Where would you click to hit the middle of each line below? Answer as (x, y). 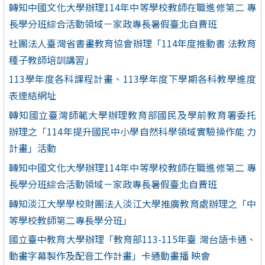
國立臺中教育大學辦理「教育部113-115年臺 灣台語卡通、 (132, 239)
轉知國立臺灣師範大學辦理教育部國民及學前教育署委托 (132, 115)
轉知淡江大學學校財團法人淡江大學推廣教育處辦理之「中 (132, 203)
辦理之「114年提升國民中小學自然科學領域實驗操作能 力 (132, 132)
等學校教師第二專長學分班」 (70, 220)
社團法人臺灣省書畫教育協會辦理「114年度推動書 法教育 (132, 43)
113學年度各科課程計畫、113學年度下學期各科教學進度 (132, 79)
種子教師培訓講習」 (51, 59)
